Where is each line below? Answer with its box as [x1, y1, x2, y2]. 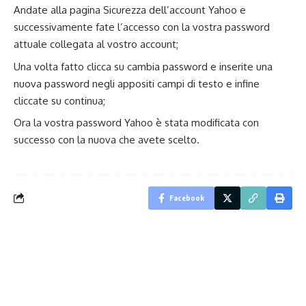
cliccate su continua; [14, 94, 105, 107]
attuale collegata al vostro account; [14, 38, 178, 51]
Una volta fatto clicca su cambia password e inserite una [14, 59, 273, 73]
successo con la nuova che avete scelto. [14, 133, 199, 146]
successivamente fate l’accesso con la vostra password [14, 20, 270, 33]
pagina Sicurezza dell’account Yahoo [67, 3, 237, 16]
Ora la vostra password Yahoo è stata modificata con [14, 116, 259, 129]
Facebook [169, 193, 204, 202]
